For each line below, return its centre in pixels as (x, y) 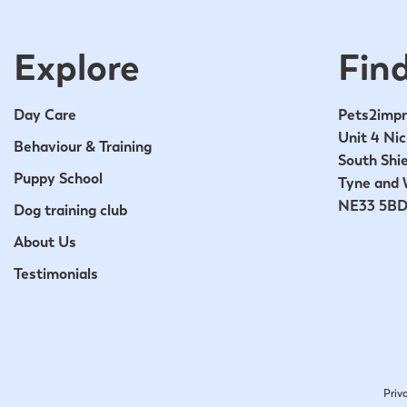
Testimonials (56, 273)
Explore (77, 67)
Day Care (45, 114)
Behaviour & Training (83, 146)
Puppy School (58, 178)
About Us (45, 242)
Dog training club (70, 210)
